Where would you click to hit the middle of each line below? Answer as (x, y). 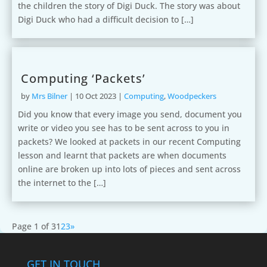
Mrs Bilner (49, 96)
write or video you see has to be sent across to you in (124, 128)
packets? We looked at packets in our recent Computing (129, 142)
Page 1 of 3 (34, 226)
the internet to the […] (62, 183)
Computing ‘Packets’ (83, 78)
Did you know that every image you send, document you (130, 114)
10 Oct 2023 (96, 96)
